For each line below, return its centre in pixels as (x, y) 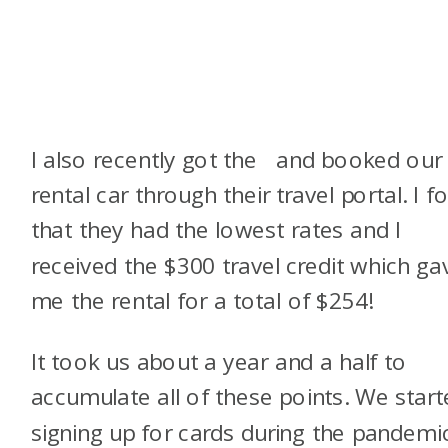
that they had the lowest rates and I (216, 230)
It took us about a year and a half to (218, 361)
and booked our (352, 159)
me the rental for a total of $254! (201, 300)
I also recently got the (147, 159)
